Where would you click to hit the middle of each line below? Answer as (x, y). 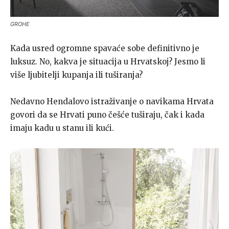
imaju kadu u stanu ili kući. (62, 128)
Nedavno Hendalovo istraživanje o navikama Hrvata (112, 101)
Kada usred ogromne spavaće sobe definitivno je (105, 48)
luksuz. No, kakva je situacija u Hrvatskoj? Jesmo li (108, 61)
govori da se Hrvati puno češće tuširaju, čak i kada (107, 114)
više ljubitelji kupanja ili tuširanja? (76, 75)
